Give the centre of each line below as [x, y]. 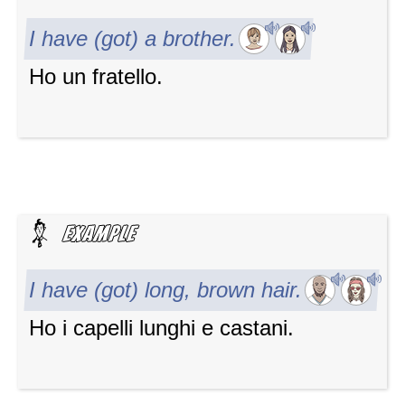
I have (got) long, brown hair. [165, 290]
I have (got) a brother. [132, 38]
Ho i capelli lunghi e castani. [161, 328]
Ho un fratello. [96, 76]
